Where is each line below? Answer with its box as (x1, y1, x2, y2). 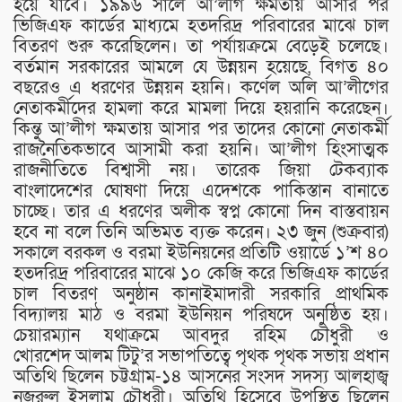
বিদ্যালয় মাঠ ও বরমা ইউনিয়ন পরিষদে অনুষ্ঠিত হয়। (13, 302, 389, 327)
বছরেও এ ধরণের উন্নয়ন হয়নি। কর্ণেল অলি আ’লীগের (13, 75, 389, 100)
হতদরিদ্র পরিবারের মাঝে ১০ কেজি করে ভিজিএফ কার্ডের (13, 261, 389, 285)
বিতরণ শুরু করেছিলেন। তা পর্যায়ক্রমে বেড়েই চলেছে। (13, 34, 389, 58)
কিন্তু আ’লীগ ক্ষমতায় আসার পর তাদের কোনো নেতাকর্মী (13, 117, 389, 141)
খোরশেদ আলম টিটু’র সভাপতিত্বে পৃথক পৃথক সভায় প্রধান (13, 344, 389, 368)
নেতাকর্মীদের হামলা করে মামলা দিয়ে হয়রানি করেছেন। (13, 96, 389, 120)
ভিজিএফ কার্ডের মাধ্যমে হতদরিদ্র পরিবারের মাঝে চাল (13, 13, 389, 38)
